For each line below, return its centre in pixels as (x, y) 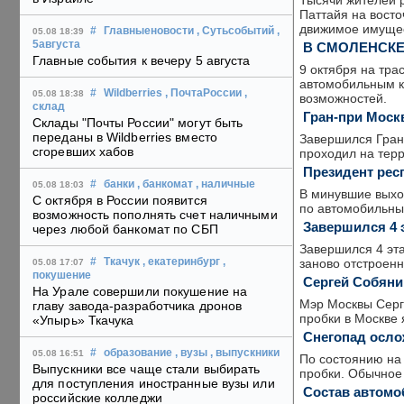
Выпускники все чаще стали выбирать (147, 369)
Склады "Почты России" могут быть (138, 123)
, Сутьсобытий (235, 31)
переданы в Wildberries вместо (125, 138)
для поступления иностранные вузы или (154, 384)
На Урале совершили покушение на (140, 292)
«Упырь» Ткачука (83, 321)
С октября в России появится (120, 201)
